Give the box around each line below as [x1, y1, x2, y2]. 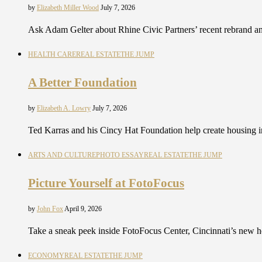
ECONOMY [28, 251, 64, 260]
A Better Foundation [28, 75, 137, 90]
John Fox [37, 204, 63, 213]
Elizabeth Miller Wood [37, 4, 99, 12]
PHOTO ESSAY [96, 150, 144, 159]
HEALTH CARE [28, 50, 76, 59]
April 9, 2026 [64, 204, 102, 213]
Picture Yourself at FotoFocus [28, 176, 184, 191]
